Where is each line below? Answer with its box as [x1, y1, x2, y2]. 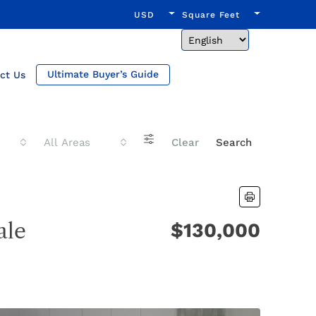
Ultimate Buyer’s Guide [47, 68, 159, 80]
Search [216, 136, 252, 149]
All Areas [43, 136, 90, 149]
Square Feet [182, 10, 240, 20]
